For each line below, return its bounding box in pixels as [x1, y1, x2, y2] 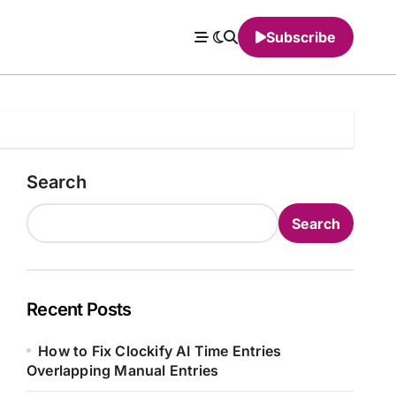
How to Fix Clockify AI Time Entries [38, 342, 282, 360]
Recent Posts [27, 299, 132, 320]
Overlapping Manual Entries [27, 362, 219, 379]
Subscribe [266, 28, 336, 46]
